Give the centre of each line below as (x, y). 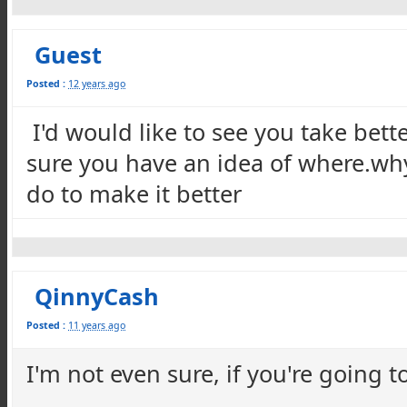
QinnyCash (97, 296)
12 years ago (97, 84)
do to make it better (134, 194)
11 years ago (97, 325)
